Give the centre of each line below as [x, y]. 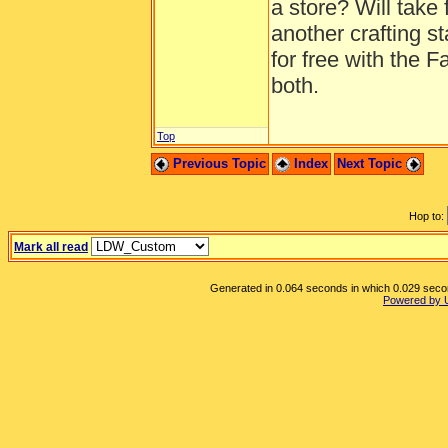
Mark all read [51, 247]
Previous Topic [217, 163]
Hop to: [426, 216]
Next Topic [371, 163]
